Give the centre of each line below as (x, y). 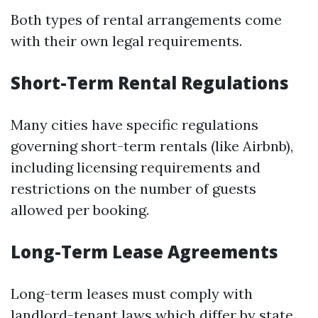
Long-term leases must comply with (132, 294)
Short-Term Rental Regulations (150, 83)
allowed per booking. (80, 210)
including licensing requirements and (136, 167)
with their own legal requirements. (126, 41)
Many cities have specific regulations (135, 125)
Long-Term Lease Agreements (144, 252)
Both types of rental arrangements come (146, 20)
